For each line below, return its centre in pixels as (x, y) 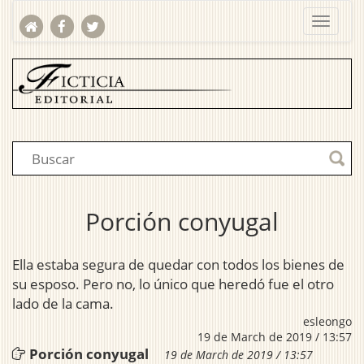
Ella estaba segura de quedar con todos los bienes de (178, 265)
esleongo (327, 322)
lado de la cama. (63, 304)
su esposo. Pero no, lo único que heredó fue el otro (173, 284)
